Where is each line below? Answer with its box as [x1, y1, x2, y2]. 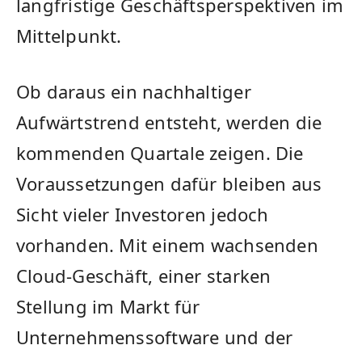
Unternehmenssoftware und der [16, 325, 293, 350]
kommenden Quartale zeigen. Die [16, 141, 304, 166]
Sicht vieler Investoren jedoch [16, 202, 269, 227]
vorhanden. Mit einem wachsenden [16, 233, 318, 258]
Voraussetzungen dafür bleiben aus [16, 171, 322, 196]
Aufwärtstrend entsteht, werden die [16, 110, 322, 135]
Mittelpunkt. [16, 23, 122, 48]
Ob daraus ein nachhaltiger [16, 79, 251, 104]
